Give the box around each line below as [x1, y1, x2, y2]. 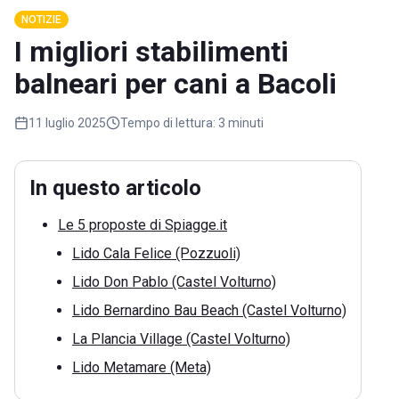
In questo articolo [29, 175, 201, 201]
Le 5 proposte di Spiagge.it [58, 216, 227, 234]
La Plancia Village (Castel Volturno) [72, 330, 290, 348]
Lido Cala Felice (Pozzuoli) [72, 245, 240, 263]
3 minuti [218, 116, 264, 131]
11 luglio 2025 [28, 116, 106, 131]
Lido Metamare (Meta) [72, 359, 211, 377]
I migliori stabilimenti [14, 35, 289, 69]
